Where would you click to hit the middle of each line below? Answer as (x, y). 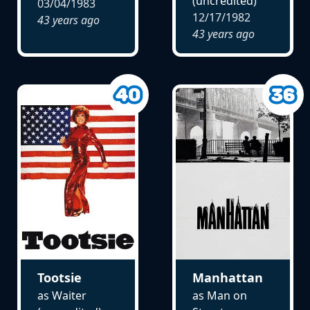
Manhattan (227, 277)
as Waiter (62, 295)
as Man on (219, 295)
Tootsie (59, 277)
